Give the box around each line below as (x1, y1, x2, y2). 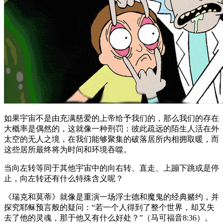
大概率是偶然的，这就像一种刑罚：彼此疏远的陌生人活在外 (4, 124, 219, 133)
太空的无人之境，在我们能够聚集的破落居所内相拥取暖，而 (4, 134, 219, 143)
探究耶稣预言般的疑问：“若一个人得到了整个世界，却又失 (4, 203, 215, 212)
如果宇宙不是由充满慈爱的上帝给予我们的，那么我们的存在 (4, 113, 219, 122)
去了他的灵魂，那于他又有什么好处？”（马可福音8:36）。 (4, 213, 213, 222)
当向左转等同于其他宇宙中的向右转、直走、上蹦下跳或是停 (4, 163, 219, 172)
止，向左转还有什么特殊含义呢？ (4, 174, 123, 183)
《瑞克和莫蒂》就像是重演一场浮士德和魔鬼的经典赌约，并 (4, 192, 219, 201)
